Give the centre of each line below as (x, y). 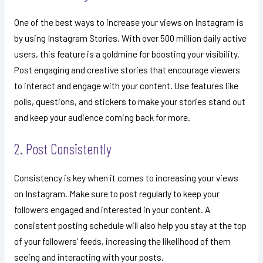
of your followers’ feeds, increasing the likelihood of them (122, 241)
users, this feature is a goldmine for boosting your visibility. (127, 53)
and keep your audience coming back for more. (102, 117)
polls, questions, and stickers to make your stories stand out (129, 101)
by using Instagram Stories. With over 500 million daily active (130, 38)
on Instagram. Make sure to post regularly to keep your (117, 194)
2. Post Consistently (63, 149)
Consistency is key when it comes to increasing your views (126, 178)
